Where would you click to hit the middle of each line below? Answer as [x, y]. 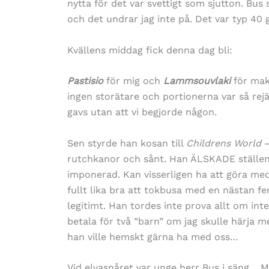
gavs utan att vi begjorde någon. [142, 112]
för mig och [133, 81]
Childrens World [224, 143]
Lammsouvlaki [198, 81]
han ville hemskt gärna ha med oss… [153, 237]
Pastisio [85, 81]
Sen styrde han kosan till [127, 143]
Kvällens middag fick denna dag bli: [150, 50]
